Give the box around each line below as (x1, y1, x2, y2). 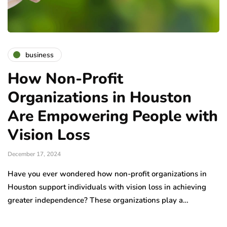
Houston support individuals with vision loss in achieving (8, 182, 206, 193)
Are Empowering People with (8, 106, 218, 127)
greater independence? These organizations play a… (8, 195, 188, 206)
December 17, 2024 (8, 150, 61, 159)
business (25, 50, 54, 60)
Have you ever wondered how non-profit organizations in (8, 169, 207, 179)
